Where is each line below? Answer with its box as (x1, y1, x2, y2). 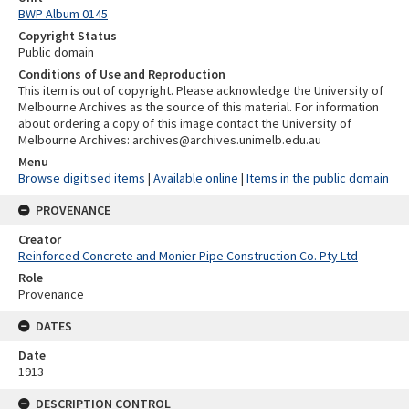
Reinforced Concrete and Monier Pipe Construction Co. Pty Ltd (18, 246, 358, 264)
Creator (18, 230, 61, 247)
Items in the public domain (246, 169, 389, 186)
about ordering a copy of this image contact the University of (18, 114, 351, 131)
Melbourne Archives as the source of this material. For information (18, 98, 379, 115)
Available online (153, 169, 238, 186)
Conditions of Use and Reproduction (18, 65, 225, 82)
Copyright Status (18, 26, 117, 44)
